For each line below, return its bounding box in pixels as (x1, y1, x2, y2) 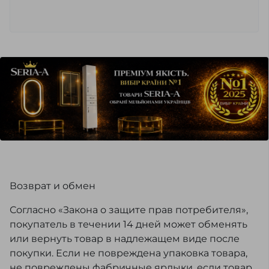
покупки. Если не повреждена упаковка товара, (10, 247, 247, 259)
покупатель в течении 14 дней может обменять (10, 219, 247, 231)
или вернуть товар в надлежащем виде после (10, 233, 240, 245)
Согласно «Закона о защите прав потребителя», (10, 204, 248, 216)
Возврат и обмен (10, 180, 95, 192)
